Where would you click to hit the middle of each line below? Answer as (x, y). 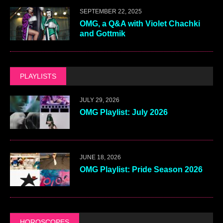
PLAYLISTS (38, 76)
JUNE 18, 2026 (100, 157)
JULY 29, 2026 (100, 100)
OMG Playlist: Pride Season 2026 (141, 169)
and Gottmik (103, 33)
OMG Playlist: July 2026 (124, 112)
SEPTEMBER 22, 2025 (111, 11)
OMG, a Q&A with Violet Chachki (140, 23)
